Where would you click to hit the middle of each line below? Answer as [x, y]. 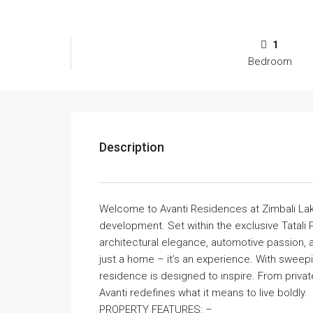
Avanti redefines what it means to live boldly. [203, 293]
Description [132, 147]
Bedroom [270, 61]
